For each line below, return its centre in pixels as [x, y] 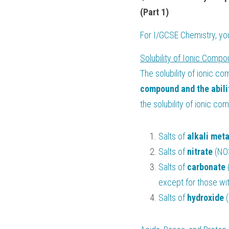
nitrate [201, 152]
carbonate [207, 167]
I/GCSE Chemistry [184, 35]
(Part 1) [154, 12]
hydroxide [207, 198]
